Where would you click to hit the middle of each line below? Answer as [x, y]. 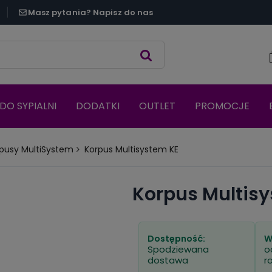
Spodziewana [178, 250]
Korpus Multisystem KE [131, 150]
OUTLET [157, 106]
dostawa [168, 260]
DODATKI [98, 106]
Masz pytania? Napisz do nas [90, 12]
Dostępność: [177, 239]
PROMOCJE [222, 106]
